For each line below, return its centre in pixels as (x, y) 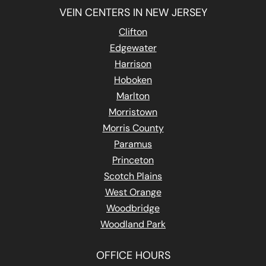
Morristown (133, 112)
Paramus (133, 144)
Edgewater (133, 48)
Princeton (133, 160)
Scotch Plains (133, 176)
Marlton (133, 96)
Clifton (133, 32)
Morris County (133, 128)
